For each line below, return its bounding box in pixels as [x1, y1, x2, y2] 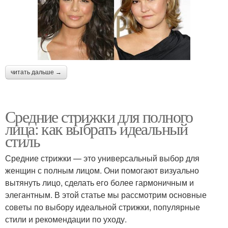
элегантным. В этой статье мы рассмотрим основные [5, 188, 207, 201]
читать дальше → [11, 68, 62, 76]
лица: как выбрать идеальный [5, 117, 188, 139]
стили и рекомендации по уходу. [5, 213, 127, 225]
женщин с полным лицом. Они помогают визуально [5, 164, 199, 176]
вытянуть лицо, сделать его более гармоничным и [5, 176, 194, 188]
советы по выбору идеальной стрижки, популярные [5, 201, 200, 213]
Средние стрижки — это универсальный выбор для [5, 152, 199, 164]
